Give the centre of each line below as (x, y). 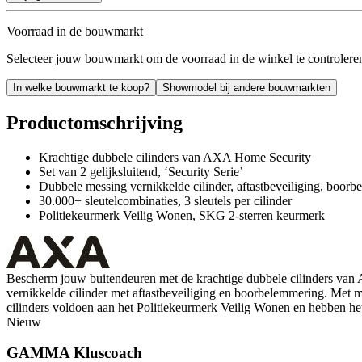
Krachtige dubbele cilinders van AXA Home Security (175, 157)
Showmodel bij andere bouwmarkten (246, 87)
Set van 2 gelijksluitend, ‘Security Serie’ (141, 171)
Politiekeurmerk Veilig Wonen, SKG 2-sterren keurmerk (182, 215)
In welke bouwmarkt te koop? (81, 87)
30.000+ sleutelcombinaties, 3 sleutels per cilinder (165, 200)
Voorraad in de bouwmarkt (75, 31)
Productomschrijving (95, 122)
